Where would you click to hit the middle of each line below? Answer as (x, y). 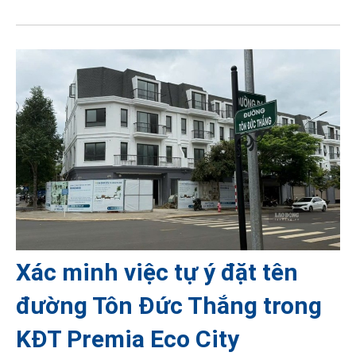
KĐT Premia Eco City (128, 339)
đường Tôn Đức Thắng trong (169, 305)
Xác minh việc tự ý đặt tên (157, 272)
